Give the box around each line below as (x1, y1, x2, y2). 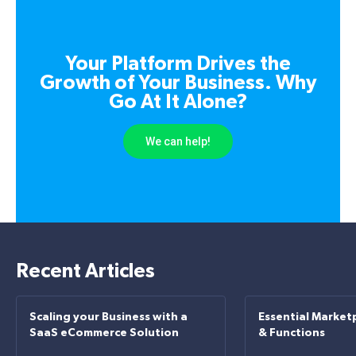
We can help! (145, 135, 211, 149)
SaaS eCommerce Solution (29, 327, 179, 339)
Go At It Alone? (109, 92, 247, 113)
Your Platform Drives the (65, 54, 291, 75)
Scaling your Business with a (29, 311, 188, 323)
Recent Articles (16, 261, 155, 282)
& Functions (258, 327, 325, 339)
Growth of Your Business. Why (40, 73, 316, 94)
